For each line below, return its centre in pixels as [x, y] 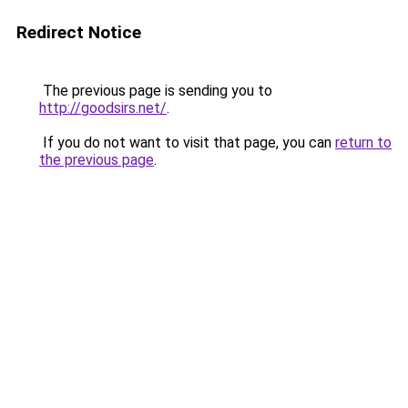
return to [363, 143]
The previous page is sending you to [156, 91]
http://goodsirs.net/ [103, 108]
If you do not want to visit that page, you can [187, 143]
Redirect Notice [79, 32]
